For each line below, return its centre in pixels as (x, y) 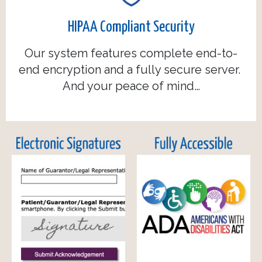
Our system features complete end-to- (131, 54)
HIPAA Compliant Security (131, 27)
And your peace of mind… (131, 86)
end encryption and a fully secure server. (131, 70)
